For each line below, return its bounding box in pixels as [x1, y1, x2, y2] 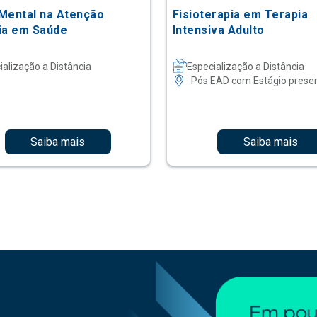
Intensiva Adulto [172, 23, 265, 38]
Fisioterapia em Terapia [172, 8, 309, 22]
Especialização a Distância [186, 61, 304, 73]
